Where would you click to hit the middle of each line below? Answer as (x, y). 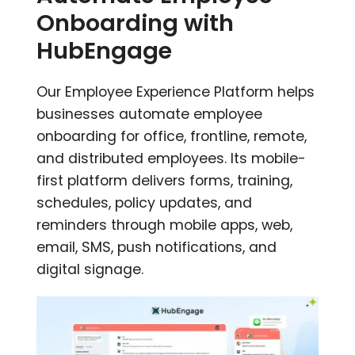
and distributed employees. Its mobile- (172, 159)
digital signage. (90, 270)
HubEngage (105, 51)
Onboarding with (136, 23)
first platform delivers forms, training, (165, 181)
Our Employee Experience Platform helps (176, 92)
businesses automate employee (150, 115)
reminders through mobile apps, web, (165, 225)
